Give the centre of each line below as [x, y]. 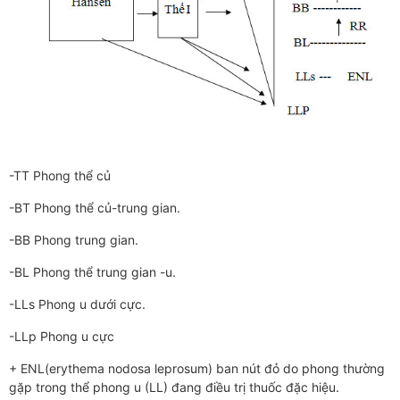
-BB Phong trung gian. [74, 240]
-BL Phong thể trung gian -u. [92, 272]
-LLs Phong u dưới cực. [77, 304]
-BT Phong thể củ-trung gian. [95, 208]
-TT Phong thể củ [60, 176]
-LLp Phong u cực [62, 337]
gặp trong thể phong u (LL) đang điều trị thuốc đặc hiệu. [174, 387]
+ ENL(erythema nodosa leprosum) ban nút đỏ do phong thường [197, 369]
